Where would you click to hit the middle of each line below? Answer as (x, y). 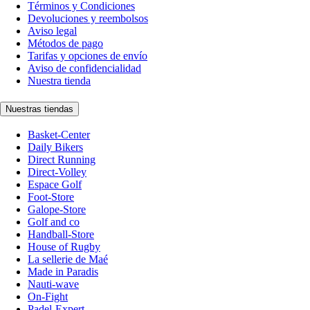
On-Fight (48, 297)
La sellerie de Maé (68, 259)
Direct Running (62, 160)
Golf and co (54, 222)
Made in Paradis (63, 272)
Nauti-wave (53, 284)
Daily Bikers (55, 147)
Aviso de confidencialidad (84, 68)
